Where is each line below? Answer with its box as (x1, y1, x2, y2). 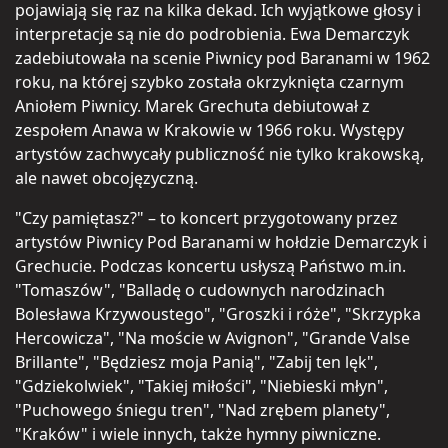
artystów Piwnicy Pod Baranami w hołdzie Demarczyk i (15, 230, 427, 253)
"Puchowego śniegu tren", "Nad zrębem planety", (15, 398, 390, 421)
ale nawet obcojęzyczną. (15, 166, 198, 189)
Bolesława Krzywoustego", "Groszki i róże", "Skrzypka (15, 302, 421, 325)
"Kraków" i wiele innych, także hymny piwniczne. (15, 422, 381, 445)
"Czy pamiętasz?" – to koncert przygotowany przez (15, 206, 398, 229)
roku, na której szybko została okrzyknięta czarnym (15, 70, 404, 93)
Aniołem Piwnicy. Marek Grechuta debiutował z (15, 94, 370, 117)
